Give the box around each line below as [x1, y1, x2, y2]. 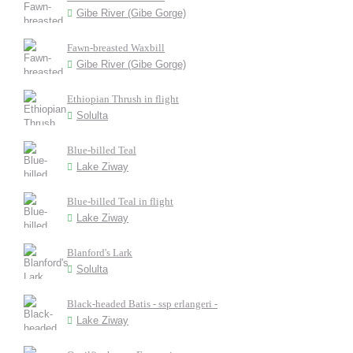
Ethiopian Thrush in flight [67, 93, 179, 105]
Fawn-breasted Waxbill [67, 42, 165, 54]
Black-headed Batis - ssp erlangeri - [67, 298, 217, 310]
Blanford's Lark [67, 247, 132, 258]
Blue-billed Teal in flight [67, 195, 173, 207]
